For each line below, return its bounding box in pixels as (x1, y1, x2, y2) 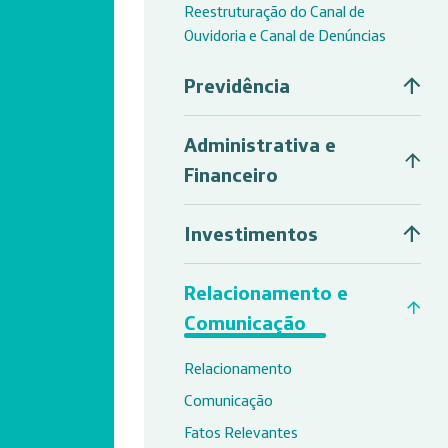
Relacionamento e (184, 280, 348, 305)
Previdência (184, 73, 290, 98)
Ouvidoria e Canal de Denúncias (184, 25, 386, 45)
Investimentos (184, 221, 318, 246)
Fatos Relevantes (184, 422, 298, 442)
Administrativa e (184, 132, 336, 157)
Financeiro (184, 162, 278, 187)
